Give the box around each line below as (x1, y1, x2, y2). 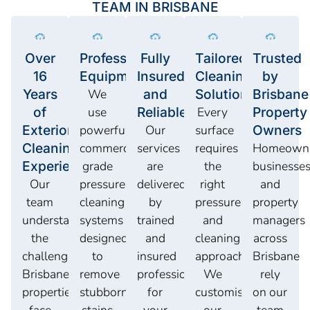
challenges (22, 248, 80, 265)
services (137, 140, 181, 157)
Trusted (252, 50, 302, 67)
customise (194, 284, 249, 301)
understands (22, 212, 89, 229)
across (253, 230, 287, 247)
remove (80, 266, 120, 283)
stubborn (80, 284, 129, 301)
